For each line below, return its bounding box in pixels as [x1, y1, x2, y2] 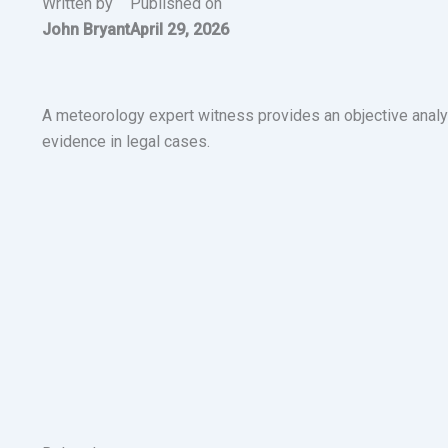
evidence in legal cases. [42, 131, 210, 151]
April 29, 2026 [130, 19, 229, 39]
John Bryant [42, 19, 130, 39]
